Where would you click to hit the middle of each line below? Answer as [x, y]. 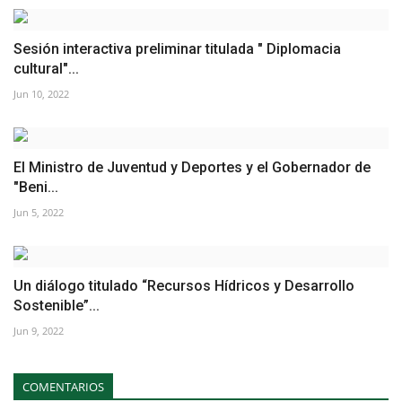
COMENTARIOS [63, 386]
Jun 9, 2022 [39, 330]
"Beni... [36, 187]
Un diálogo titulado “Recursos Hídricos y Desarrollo [184, 285]
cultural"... [46, 68]
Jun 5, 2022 [39, 212]
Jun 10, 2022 [41, 93]
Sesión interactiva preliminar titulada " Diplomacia [177, 48]
